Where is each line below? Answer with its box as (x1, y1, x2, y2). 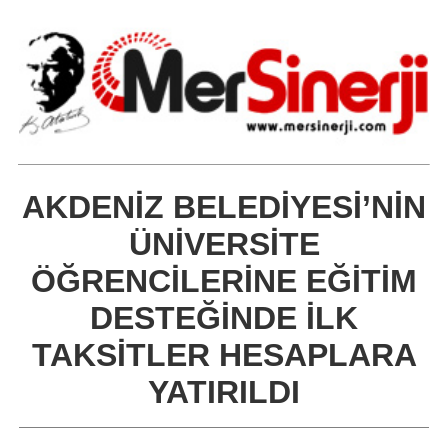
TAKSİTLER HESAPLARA (31, 336, 417, 373)
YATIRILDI (148, 373, 300, 410)
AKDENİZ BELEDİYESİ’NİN (22, 188, 426, 225)
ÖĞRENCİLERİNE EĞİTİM (31, 262, 417, 299)
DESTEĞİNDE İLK (90, 299, 358, 336)
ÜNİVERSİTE (128, 225, 320, 262)
